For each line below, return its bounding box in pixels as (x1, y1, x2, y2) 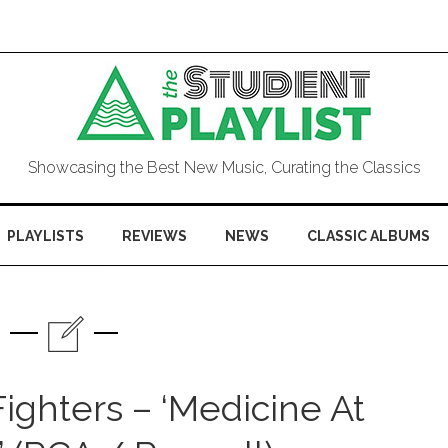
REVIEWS (122, 228, 187, 244)
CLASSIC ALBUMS (307, 228, 430, 244)
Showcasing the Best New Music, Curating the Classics (27, 158, 421, 177)
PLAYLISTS (7, 228, 84, 244)
